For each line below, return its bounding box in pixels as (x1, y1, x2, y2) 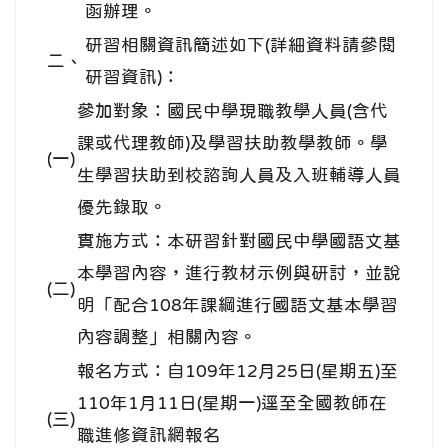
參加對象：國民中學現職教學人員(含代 (77, 101, 388, 120)
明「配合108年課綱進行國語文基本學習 (77, 295, 398, 314)
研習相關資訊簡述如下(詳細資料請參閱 (85, 35, 396, 54)
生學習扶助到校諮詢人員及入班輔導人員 (77, 165, 401, 184)
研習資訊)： (85, 67, 180, 86)
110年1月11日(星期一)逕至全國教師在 (77, 393, 387, 412)
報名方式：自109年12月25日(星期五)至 (77, 361, 398, 380)
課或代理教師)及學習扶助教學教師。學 (77, 133, 388, 152)
